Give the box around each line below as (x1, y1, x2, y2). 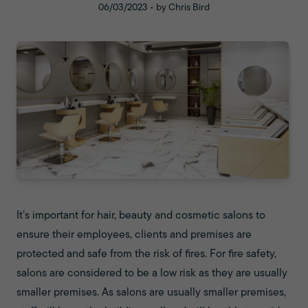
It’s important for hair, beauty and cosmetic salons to (16, 210, 265, 221)
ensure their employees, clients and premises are (16, 230, 252, 241)
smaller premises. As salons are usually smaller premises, (16, 287, 286, 298)
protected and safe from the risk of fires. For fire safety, (16, 249, 276, 260)
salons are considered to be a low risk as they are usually (16, 268, 287, 279)
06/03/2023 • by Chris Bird (98, 3, 210, 13)
